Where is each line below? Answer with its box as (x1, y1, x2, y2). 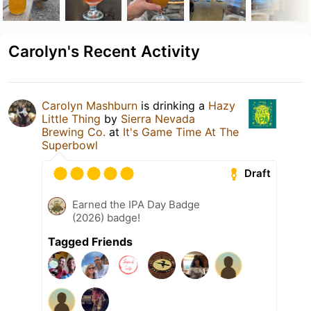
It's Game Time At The (123, 124, 239, 139)
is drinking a (137, 98, 208, 112)
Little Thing (42, 111, 101, 126)
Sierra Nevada (121, 111, 195, 126)
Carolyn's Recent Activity (8, 41, 200, 60)
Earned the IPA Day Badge (72, 197, 200, 211)
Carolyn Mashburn (42, 98, 137, 112)
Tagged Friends (48, 234, 133, 249)
